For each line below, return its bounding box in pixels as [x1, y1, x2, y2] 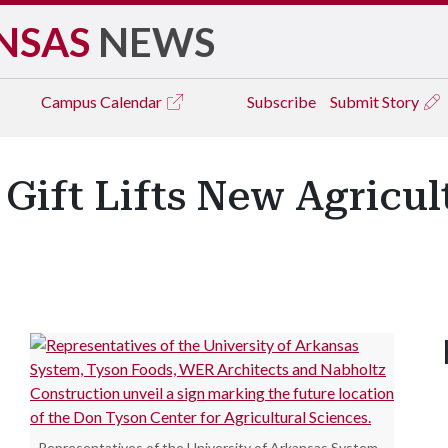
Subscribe [247, 92, 316, 111]
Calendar [100, 92, 165, 111]
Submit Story [330, 92, 422, 111]
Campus [41, 92, 100, 111]
